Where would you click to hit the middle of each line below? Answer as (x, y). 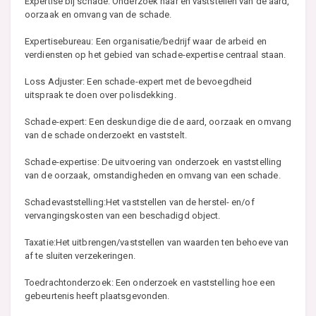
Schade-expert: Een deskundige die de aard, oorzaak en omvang (158, 122)
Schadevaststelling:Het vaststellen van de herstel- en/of (140, 202)
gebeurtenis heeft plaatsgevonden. (97, 296)
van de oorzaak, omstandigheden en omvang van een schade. (153, 176)
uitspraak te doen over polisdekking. (101, 95)
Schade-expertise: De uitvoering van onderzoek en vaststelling (153, 162)
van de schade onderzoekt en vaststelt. (106, 135)
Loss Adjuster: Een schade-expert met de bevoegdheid (139, 82)
